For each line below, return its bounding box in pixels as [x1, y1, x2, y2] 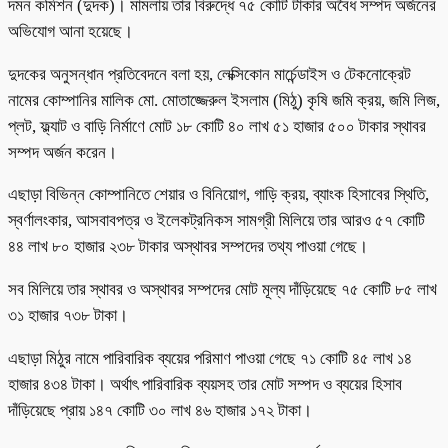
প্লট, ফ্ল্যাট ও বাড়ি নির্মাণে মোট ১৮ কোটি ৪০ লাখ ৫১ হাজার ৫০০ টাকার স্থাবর [8, 116, 426, 136]
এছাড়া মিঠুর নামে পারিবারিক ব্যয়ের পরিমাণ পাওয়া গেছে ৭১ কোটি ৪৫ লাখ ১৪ [8, 348, 412, 368]
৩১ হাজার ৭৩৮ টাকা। [8, 306, 128, 326]
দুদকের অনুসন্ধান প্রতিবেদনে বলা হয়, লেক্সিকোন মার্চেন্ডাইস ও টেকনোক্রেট [8, 64, 411, 84]
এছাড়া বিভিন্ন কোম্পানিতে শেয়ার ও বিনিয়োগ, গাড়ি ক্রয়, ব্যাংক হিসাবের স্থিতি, [8, 185, 429, 205]
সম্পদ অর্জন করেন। [8, 142, 117, 162]
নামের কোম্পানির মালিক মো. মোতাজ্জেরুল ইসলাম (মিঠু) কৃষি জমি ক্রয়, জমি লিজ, [8, 90, 440, 110]
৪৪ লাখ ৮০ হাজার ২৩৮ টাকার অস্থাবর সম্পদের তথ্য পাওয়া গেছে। [8, 237, 368, 257]
